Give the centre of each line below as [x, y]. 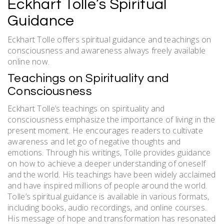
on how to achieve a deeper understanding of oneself [107, 163]
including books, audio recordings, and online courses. [107, 207]
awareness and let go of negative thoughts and [94, 141]
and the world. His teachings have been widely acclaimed [112, 174]
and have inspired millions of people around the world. [107, 185]
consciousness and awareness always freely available [107, 50]
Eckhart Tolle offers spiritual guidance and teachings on [109, 39]
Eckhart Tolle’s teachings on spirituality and [86, 108]
